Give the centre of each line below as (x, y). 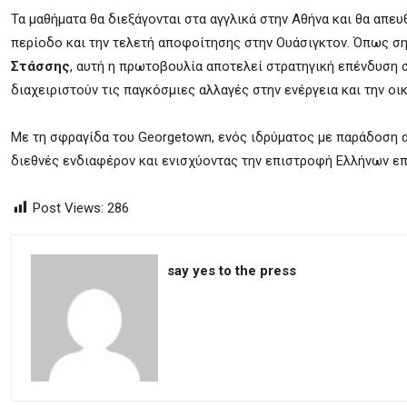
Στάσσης (40, 66)
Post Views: (68, 208)
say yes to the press (232, 271)
